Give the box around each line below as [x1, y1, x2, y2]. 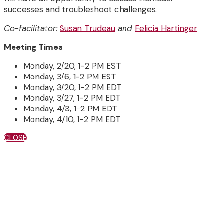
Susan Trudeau [60, 22, 115, 33]
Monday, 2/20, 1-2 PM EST [23, 60, 121, 71]
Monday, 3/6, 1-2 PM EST [23, 71, 116, 82]
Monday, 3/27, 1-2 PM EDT [23, 92, 121, 103]
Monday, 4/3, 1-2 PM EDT [23, 103, 117, 114]
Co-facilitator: [4, 22, 60, 33]
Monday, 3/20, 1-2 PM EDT [23, 81, 122, 93]
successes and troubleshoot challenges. [4, 3, 157, 15]
